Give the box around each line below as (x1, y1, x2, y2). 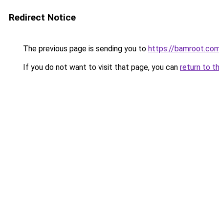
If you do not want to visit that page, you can (21, 63, 180, 72)
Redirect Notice (9, 12, 76, 23)
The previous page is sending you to (21, 44, 148, 53)
